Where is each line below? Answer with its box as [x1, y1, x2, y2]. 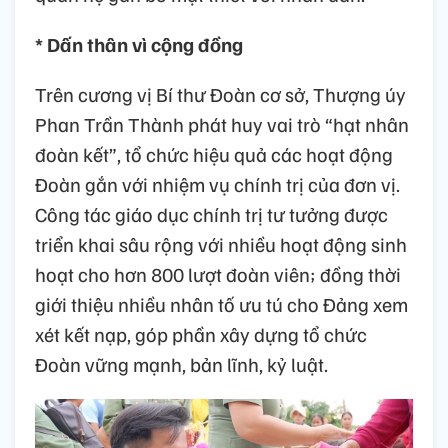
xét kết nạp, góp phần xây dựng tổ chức [35, 320, 367, 347]
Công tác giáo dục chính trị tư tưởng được [35, 200, 388, 227]
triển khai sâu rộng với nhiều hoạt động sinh [35, 230, 407, 257]
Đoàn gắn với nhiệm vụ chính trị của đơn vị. [35, 170, 400, 197]
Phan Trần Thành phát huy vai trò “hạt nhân [35, 110, 409, 137]
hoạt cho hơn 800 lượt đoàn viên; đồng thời [35, 260, 401, 287]
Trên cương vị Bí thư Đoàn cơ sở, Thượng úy [35, 80, 406, 107]
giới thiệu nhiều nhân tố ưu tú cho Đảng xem [35, 290, 408, 317]
